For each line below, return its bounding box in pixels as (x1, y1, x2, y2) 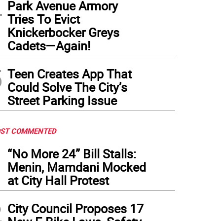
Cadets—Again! (7, 37, 90, 54)
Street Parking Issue (7, 92, 117, 109)
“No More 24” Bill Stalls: (7, 146, 136, 162)
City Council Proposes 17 (7, 200, 144, 217)
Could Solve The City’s (7, 79, 127, 95)
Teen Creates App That (7, 66, 132, 82)
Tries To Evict (7, 11, 80, 27)
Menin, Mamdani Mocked (7, 159, 146, 175)
